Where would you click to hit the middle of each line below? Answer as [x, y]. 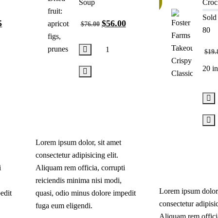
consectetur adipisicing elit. [77, 155]
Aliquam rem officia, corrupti [80, 167]
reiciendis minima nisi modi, [78, 180]
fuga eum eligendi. [64, 205]
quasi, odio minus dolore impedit [85, 193]
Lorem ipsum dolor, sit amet [78, 142]
